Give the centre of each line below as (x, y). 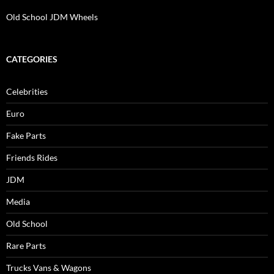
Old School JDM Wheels (52, 17)
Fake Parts (26, 136)
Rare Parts (26, 246)
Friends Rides (32, 158)
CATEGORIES (32, 59)
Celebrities (27, 92)
